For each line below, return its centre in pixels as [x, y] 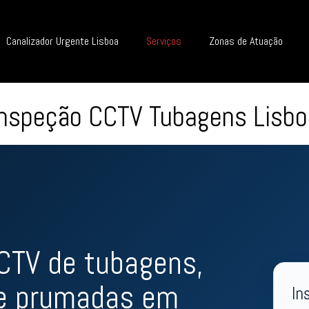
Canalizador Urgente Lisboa [62, 41]
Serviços [163, 41]
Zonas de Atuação [246, 41]
